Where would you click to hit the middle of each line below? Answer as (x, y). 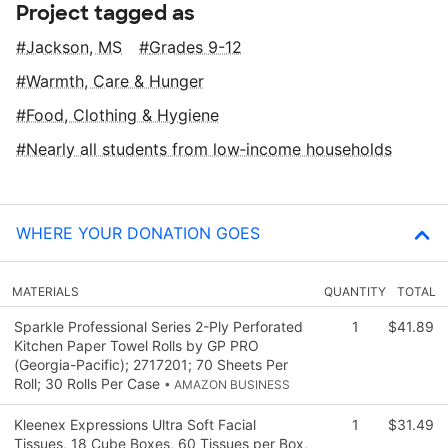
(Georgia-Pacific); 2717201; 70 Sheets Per (151, 364)
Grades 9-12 (195, 46)
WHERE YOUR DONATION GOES (138, 232)
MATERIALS (45, 291)
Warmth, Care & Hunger (115, 80)
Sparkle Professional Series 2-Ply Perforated (158, 326)
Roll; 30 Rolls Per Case (89, 383)
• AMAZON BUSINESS (227, 384)
